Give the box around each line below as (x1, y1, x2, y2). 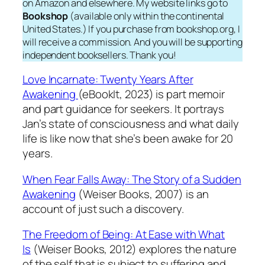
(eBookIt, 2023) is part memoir (78, 86, 225, 102)
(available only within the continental (68, 9, 225, 22)
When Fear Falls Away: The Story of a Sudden (22, 171, 241, 187)
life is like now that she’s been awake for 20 (22, 131, 233, 147)
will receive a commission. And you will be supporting (22, 35, 243, 49)
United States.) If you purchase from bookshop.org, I (22, 22, 240, 35)
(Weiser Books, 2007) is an (76, 186, 209, 202)
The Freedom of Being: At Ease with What (22, 227, 225, 243)
